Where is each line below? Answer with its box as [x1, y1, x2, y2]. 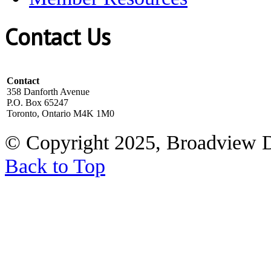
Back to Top [5, 154, 105, 177]
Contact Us [5, 21, 111, 52]
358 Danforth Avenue [7, 86, 90, 97]
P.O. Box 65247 [7, 97, 68, 108]
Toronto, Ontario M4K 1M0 [7, 108, 114, 119]
